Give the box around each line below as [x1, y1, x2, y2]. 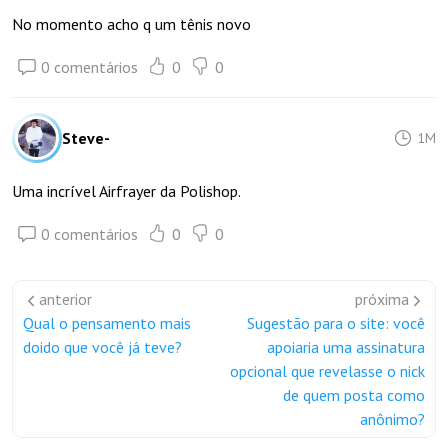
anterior [39, 289, 92, 309]
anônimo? [360, 409, 425, 429]
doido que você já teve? [23, 337, 182, 357]
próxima [355, 289, 409, 309]
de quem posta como [283, 385, 425, 405]
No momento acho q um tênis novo [12, 14, 251, 34]
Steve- [62, 128, 110, 148]
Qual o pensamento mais [23, 313, 191, 333]
